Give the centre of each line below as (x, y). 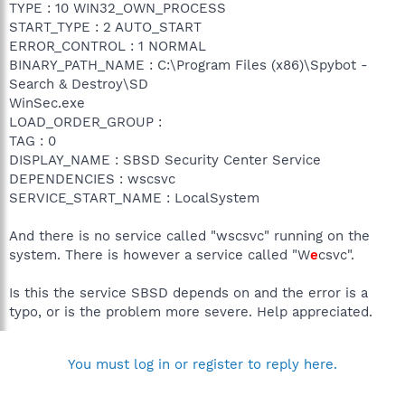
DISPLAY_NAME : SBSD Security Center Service (165, 160)
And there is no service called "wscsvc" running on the (189, 235)
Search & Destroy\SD (79, 84)
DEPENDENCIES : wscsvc (92, 179)
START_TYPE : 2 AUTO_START (105, 27)
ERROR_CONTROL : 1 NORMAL (108, 46)
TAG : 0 (33, 141)
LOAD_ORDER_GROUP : (85, 122)
